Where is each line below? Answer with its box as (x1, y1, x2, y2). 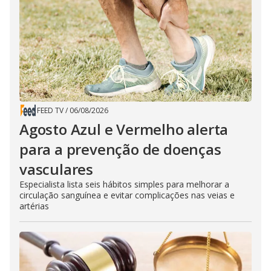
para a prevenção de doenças (19, 139, 221, 159)
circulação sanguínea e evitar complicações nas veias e (19, 189, 235, 201)
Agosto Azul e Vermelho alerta (19, 119, 229, 139)
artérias (19, 200, 49, 212)
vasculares (19, 159, 94, 179)
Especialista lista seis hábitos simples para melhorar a (19, 178, 229, 190)
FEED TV (37, 105, 64, 116)
